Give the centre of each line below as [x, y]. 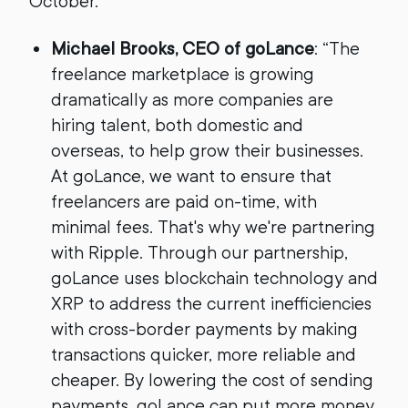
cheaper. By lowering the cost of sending [212, 380]
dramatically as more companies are [192, 100]
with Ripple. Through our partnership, [199, 253]
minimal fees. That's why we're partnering [213, 227]
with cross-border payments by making [204, 329]
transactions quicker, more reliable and [204, 355]
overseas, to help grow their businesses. [207, 151]
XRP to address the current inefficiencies [211, 304]
